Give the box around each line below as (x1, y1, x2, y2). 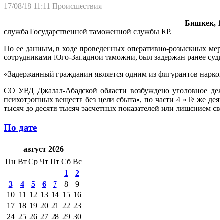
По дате (4, 122, 37, 133)
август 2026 (23, 145, 64, 154)
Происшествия (52, 1, 102, 10)
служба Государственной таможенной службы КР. (4, 27, 172, 36)
